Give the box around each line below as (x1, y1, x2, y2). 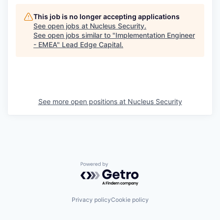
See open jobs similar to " (33, 31, 115, 39)
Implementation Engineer (115, 31, 195, 39)
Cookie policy (110, 196, 149, 203)
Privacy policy (71, 196, 111, 203)
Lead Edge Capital (62, 40, 121, 49)
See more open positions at (38, 97, 128, 106)
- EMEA (33, 40, 57, 49)
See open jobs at (33, 22, 90, 30)
